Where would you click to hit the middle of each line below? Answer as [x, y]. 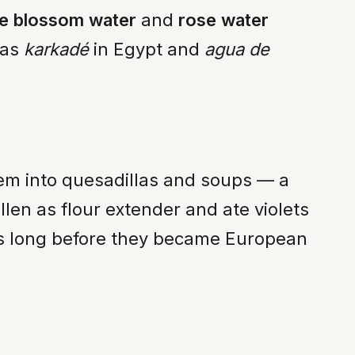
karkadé [56, 49]
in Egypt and [147, 49]
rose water [223, 19]
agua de [237, 49]
